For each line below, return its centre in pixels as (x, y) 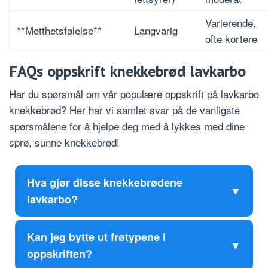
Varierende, (231, 23)
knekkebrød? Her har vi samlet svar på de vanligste (124, 110)
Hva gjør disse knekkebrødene (105, 183)
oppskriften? (60, 254)
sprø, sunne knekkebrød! (64, 142)
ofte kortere (231, 39)
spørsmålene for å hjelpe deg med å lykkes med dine (127, 126)
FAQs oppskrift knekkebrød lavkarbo (127, 71)
